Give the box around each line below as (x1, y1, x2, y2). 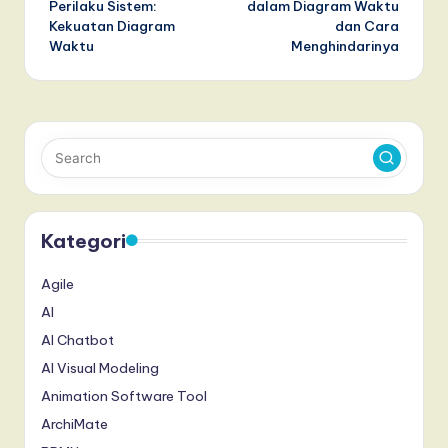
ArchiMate (41, 414, 108, 433)
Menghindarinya (291, 36, 399, 55)
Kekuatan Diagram (49, 16, 175, 35)
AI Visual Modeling (41, 358, 159, 377)
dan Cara (335, 16, 399, 35)
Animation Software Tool (41, 386, 207, 405)
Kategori (41, 228, 126, 253)
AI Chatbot (41, 330, 114, 349)
